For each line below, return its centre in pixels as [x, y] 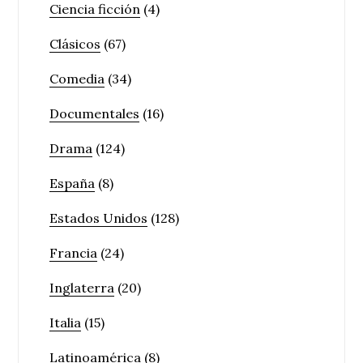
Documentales [95, 113]
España [73, 183]
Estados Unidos [99, 218]
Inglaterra [82, 288]
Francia [74, 253]
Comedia [77, 79]
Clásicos [75, 44]
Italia [66, 322]
